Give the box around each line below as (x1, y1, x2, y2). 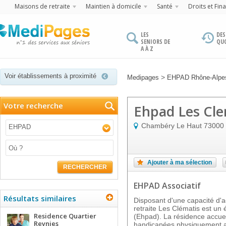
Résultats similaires (4, 193, 76, 203)
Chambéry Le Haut (141, 122, 202, 130)
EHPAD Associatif (134, 180, 201, 191)
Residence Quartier (34, 211, 96, 220)
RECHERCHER (63, 163, 107, 171)
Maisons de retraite (15, 2, 70, 11)
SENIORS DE (141, 37, 170, 46)
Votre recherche (4, 100, 63, 110)
